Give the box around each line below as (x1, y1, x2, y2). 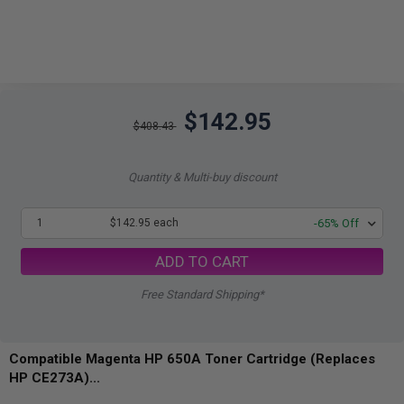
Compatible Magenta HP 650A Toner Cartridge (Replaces (9, 351, 375, 367)
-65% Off (314, 216, 359, 230)
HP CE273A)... (9, 370, 100, 386)
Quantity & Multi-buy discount (127, 170, 277, 184)
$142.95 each (110, 216, 179, 229)
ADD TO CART (155, 252, 249, 271)
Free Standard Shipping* (140, 288, 264, 301)
